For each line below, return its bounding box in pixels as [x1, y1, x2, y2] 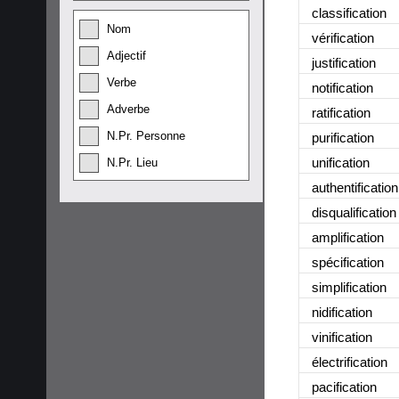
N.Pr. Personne [107, 129, 185, 142]
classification [312, 4, 387, 20]
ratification [312, 104, 370, 120]
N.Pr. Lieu [107, 156, 158, 169]
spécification [312, 254, 384, 270]
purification [312, 129, 374, 145]
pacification [312, 379, 377, 395]
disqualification [312, 204, 396, 220]
